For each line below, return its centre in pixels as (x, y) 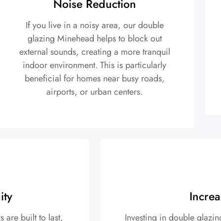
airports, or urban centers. (95, 92)
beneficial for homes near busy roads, (94, 79)
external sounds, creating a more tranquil (94, 52)
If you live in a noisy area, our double (94, 25)
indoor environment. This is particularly (95, 65)
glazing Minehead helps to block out (94, 39)
